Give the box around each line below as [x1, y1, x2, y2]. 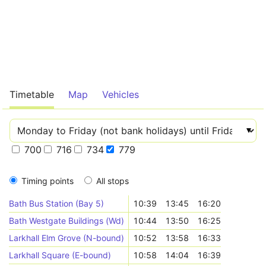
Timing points [21, 176, 74, 186]
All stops [96, 176, 129, 186]
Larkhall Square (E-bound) [9, 250, 112, 260]
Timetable [9, 88, 54, 100]
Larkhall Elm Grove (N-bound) [9, 233, 125, 243]
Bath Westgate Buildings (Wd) [9, 216, 125, 226]
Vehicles [102, 88, 139, 100]
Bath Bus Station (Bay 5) [9, 198, 104, 208]
